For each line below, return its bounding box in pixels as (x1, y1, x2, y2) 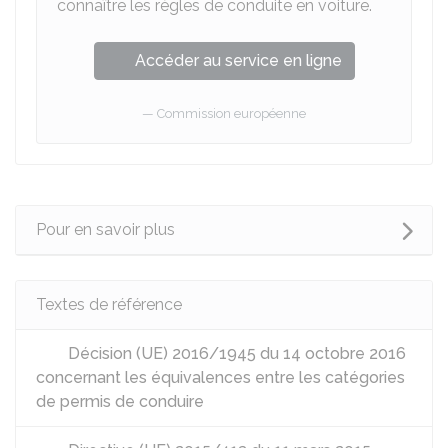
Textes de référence (36, 295, 182, 314)
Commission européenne (157, 106, 306, 121)
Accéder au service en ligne (134, 51, 342, 70)
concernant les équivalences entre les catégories (36, 368, 405, 387)
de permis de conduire (36, 392, 204, 411)
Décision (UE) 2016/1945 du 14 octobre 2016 (64, 344, 406, 363)
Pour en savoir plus (36, 220, 175, 239)
